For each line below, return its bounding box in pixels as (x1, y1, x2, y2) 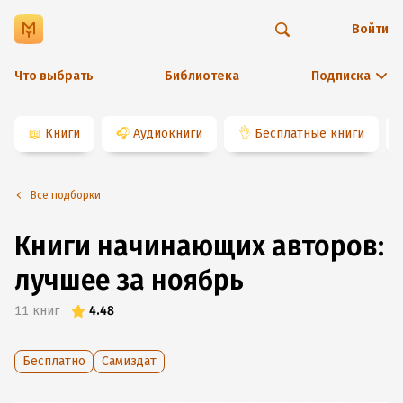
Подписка (311, 68, 371, 84)
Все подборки (37, 189, 101, 201)
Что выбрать (14, 68, 94, 84)
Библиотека (164, 68, 239, 84)
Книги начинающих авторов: (14, 230, 384, 263)
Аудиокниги (133, 126, 202, 141)
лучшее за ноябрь (14, 264, 244, 297)
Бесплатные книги (255, 126, 364, 141)
